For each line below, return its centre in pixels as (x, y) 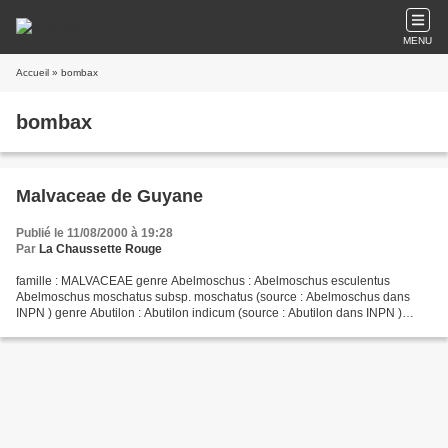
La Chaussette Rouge (100, 249)
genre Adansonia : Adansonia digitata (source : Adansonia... (179, 329)
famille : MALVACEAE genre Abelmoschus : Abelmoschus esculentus (203, 281)
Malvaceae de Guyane (109, 196)
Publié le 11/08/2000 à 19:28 (94, 233)
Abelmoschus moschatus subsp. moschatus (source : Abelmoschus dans (213, 297)
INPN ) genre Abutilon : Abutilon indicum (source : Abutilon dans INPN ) (209, 313)
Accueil (32, 72)
